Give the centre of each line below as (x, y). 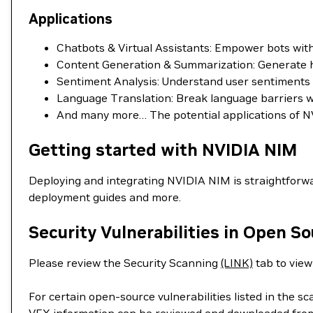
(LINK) (237, 263)
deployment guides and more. (105, 197)
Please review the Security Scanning (125, 263)
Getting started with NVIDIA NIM (163, 150)
